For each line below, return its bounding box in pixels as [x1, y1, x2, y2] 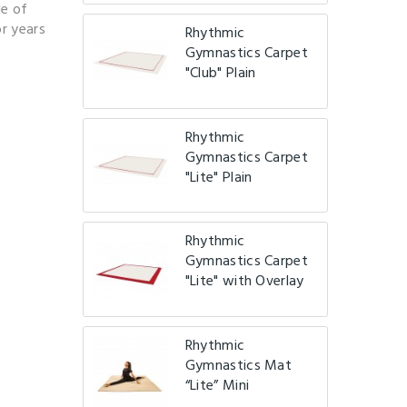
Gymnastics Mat [184, 353, 293, 378]
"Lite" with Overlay [184, 270, 304, 294]
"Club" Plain [184, 62, 256, 85]
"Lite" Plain [184, 165, 253, 190]
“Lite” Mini [184, 373, 250, 398]
